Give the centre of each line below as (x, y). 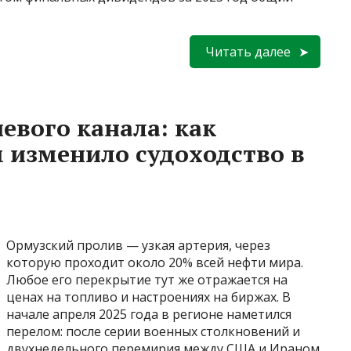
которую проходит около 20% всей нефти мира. (155, 262)
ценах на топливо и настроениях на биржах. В (148, 297)
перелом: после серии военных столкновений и (153, 331)
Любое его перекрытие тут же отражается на (147, 279)
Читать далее (248, 51)
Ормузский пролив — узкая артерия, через (138, 245)
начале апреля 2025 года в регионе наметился (149, 314)
